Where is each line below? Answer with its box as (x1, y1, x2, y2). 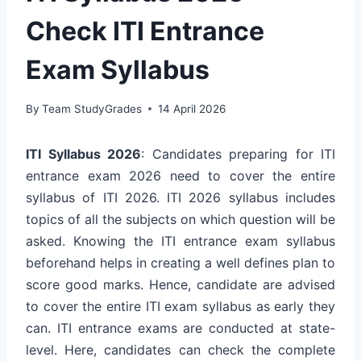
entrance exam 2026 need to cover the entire (26, 167, 335, 184)
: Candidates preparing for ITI (141, 145, 335, 162)
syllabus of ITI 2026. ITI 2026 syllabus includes (26, 189, 335, 205)
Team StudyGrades (42, 102, 143, 115)
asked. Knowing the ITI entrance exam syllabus (26, 232, 335, 249)
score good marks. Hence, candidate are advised (26, 276, 335, 293)
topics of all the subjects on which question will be (26, 210, 335, 227)
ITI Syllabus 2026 (26, 145, 141, 162)
